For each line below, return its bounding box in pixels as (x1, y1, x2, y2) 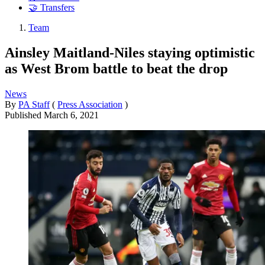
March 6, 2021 (44, 109, 99, 120)
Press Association (57, 99, 122, 109)
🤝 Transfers (28, 2, 75, 13)
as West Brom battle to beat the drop (5, 60, 228, 76)
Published (5, 109, 44, 120)
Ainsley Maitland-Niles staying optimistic (5, 44, 255, 60)
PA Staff (18, 99, 50, 109)
